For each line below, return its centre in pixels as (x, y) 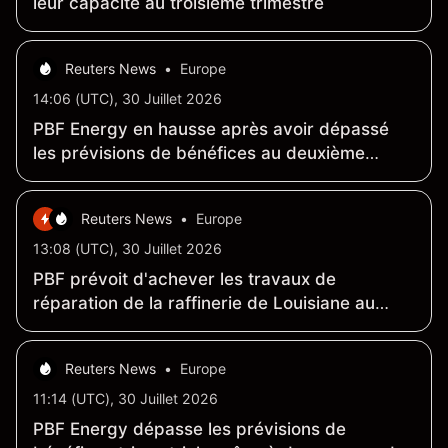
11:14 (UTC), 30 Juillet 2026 (125, 399)
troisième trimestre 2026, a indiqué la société (217, 327)
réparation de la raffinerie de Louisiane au (204, 303)
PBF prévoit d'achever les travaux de (184, 279)
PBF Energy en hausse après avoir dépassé (211, 129)
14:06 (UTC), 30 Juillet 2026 (127, 99)
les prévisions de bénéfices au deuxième (199, 153)
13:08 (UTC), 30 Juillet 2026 (127, 249)
